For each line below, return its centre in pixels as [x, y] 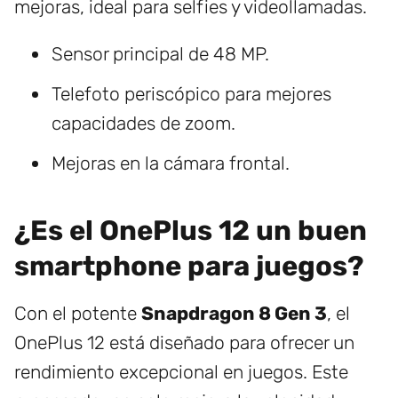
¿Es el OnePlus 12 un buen [191, 231]
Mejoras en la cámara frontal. [171, 163]
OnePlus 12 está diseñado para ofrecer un [184, 343]
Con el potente [78, 314]
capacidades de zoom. [143, 123]
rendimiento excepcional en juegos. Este [181, 372]
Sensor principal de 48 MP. [160, 54]
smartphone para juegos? [189, 267]
